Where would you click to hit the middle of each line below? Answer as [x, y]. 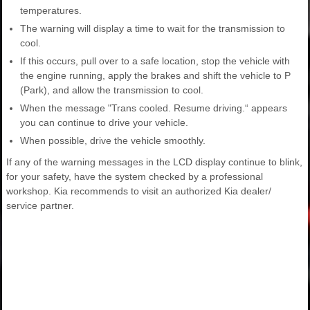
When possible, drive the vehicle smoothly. [113, 141]
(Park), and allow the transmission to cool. [112, 90]
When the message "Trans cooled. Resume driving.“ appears [154, 108]
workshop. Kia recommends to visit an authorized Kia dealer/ [139, 191]
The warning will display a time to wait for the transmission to [153, 29]
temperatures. [51, 11]
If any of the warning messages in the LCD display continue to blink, [154, 162]
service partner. [40, 206]
